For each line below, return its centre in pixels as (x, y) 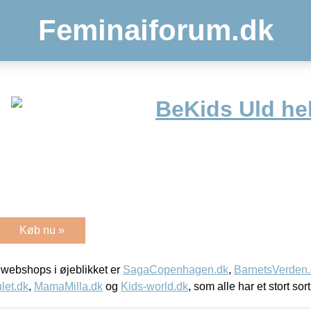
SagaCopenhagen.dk (176, 269)
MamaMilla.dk (68, 286)
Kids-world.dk (154, 286)
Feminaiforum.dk (155, 30)
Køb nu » (42, 230)
